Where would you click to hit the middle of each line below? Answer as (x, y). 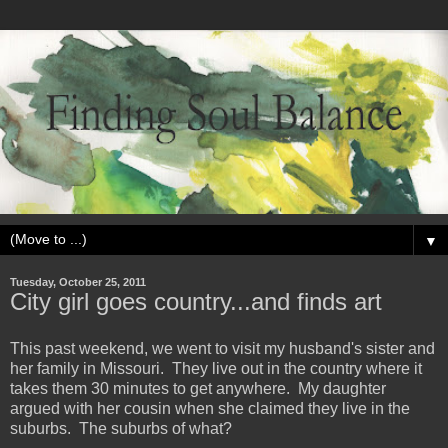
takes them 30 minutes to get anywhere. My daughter (198, 389)
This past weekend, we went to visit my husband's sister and (222, 349)
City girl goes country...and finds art (196, 301)
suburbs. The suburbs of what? (123, 429)
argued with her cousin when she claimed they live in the (210, 409)
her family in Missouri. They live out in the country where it (216, 369)
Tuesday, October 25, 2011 (78, 281)
